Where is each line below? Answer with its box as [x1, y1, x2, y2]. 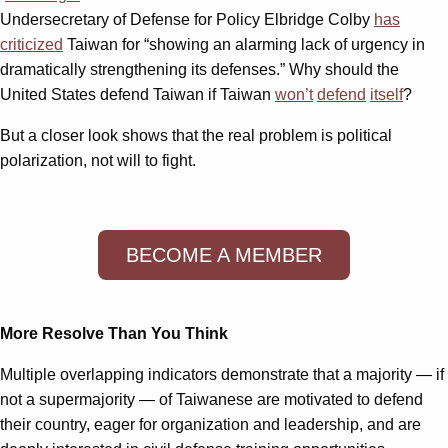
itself [370, 85, 403, 103]
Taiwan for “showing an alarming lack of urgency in [63, 35, 425, 53]
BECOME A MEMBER [126, 243, 322, 266]
